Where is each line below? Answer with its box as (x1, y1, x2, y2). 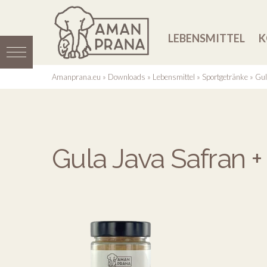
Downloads (108, 72, 145, 82)
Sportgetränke (202, 72, 248, 82)
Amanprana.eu (52, 72, 101, 82)
